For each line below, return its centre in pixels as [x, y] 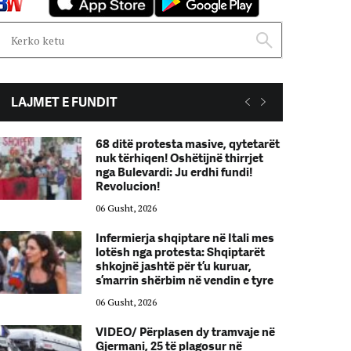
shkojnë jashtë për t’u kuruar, [173, 266]
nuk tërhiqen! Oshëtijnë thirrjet [179, 158]
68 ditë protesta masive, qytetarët [187, 144]
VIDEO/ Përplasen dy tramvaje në [185, 332]
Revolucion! [127, 186]
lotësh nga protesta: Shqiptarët [180, 252]
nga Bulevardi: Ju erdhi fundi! [174, 172]
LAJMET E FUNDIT [64, 102]
